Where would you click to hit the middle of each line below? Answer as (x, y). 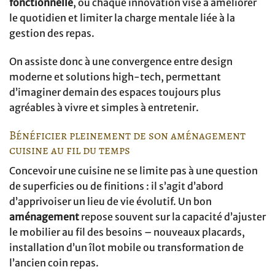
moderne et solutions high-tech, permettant (115, 76)
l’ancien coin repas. (54, 263)
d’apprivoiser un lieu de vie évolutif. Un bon (110, 202)
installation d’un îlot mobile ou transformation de (126, 248)
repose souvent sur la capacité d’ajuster (172, 217)
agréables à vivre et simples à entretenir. (104, 107)
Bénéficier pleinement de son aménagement (127, 135)
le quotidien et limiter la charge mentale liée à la (122, 18)
